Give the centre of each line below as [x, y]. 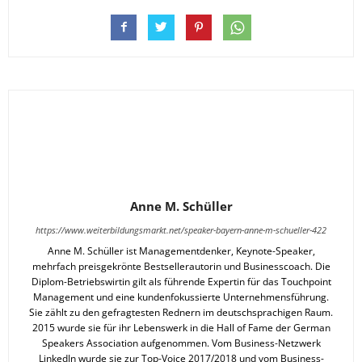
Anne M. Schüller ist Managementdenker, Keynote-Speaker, [181, 251]
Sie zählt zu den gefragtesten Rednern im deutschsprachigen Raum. [181, 313]
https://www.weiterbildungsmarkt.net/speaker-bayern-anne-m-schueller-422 [181, 230]
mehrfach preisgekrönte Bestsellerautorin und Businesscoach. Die [181, 267]
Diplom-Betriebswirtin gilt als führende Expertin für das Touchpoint [181, 282]
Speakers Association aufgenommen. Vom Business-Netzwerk [181, 343]
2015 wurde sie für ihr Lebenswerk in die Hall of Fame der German [181, 328]
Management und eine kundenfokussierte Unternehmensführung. [181, 297]
